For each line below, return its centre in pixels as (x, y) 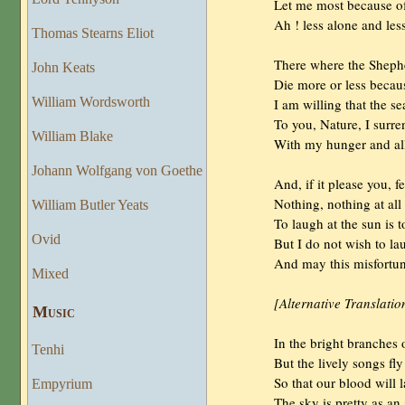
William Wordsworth (91, 101)
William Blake (73, 136)
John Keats (64, 67)
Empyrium (62, 384)
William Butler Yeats (90, 204)
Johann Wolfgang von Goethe (118, 170)
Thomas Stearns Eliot (93, 33)
